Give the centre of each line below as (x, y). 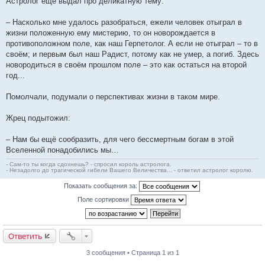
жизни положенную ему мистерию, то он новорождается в (111, 33)
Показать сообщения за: (101, 185)
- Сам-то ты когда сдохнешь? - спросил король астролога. (89, 164)
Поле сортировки (104, 199)
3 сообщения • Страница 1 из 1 (132, 253)
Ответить (25, 236)
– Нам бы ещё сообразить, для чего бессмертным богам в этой (120, 139)
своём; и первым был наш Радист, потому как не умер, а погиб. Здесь (132, 54)
